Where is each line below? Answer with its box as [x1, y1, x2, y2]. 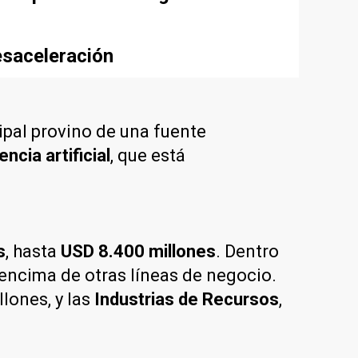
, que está [110, 145, 185, 165]
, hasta [6, 241, 61, 261]
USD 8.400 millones [61, 241, 216, 261]
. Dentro [216, 241, 279, 261]
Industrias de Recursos [94, 288, 279, 309]
